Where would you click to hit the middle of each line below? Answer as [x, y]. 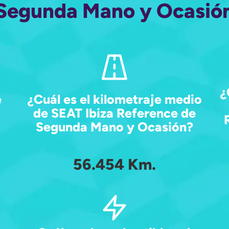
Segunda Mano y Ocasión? [114, 127]
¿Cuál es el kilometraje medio [114, 99]
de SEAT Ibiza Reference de [114, 113]
